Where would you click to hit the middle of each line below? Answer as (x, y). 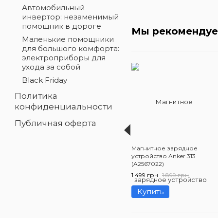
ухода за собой (51, 67)
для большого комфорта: (71, 48)
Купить (150, 192)
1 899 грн (175, 175)
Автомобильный (53, 8)
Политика (36, 96)
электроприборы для (64, 58)
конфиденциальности (64, 107)
